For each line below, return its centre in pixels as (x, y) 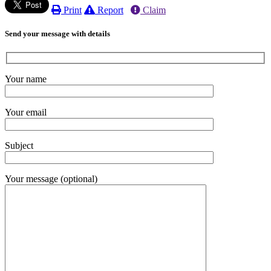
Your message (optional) (51, 178)
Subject (19, 145)
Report (109, 10)
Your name (26, 79)
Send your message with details (57, 34)
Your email (26, 112)
